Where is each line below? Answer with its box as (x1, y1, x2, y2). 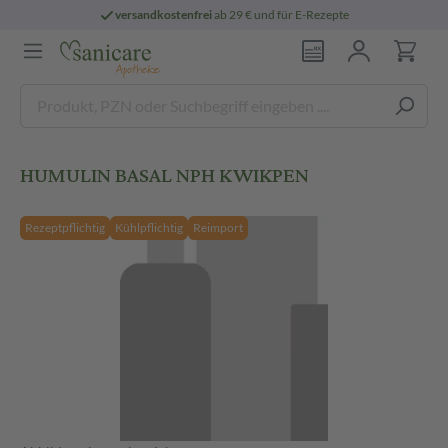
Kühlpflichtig (115, 220, 183, 235)
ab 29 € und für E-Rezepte (212, 7, 350, 22)
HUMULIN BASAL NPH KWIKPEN (20, 156, 309, 195)
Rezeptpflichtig (25, 220, 105, 235)
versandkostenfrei (115, 7, 213, 22)
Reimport (193, 220, 243, 235)
